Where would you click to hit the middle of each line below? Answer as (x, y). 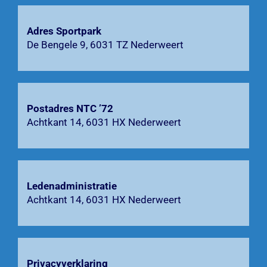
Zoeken (34, 132)
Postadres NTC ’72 (70, 108)
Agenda (36, 33)
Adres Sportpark (64, 31)
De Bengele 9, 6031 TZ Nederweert (105, 44)
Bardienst (40, 66)
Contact (35, 100)
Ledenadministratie (72, 186)
